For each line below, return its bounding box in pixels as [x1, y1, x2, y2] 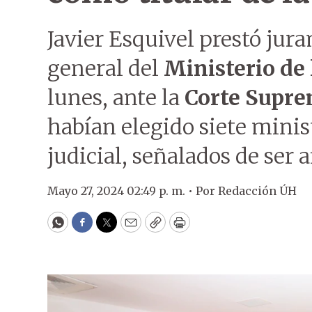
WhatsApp [56, 220, 123, 237]
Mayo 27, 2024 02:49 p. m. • [47, 184, 196, 198]
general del [47, 55, 164, 81]
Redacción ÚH [218, 184, 297, 198]
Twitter [105, 220, 153, 237]
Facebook [81, 220, 140, 237]
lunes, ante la [47, 84, 185, 111]
